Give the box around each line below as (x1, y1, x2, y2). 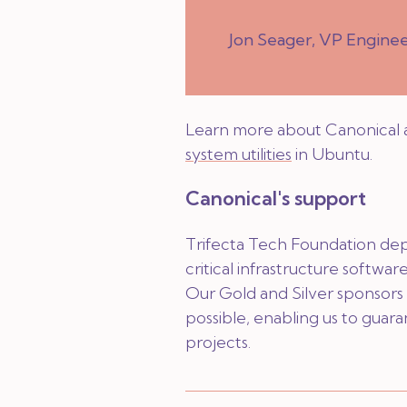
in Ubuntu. (292, 144, 372, 164)
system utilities (185, 144, 292, 164)
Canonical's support (185, 186, 366, 211)
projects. (185, 332, 251, 352)
